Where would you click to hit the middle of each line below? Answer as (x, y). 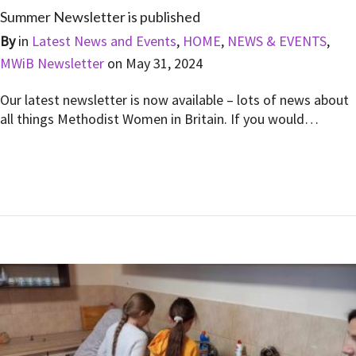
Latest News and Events (104, 41)
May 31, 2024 (164, 64)
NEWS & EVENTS (277, 41)
